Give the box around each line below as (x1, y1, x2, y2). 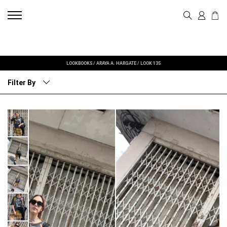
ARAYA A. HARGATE (96, 61, 136, 66)
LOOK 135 (140, 61, 161, 66)
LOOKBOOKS (66, 61, 92, 66)
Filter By (8, 78, 35, 87)
